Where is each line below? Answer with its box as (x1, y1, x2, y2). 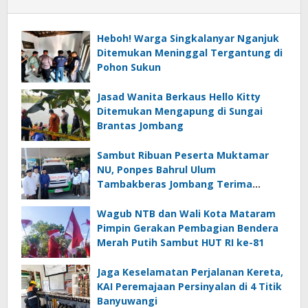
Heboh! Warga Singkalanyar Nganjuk (97, 32, 279, 45)
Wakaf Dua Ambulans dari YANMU (97, 192, 265, 206)
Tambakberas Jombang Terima (97, 177, 252, 191)
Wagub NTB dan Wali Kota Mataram (97, 207, 276, 221)
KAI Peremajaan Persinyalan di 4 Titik (97, 280, 282, 294)
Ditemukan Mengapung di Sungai (97, 104, 263, 118)
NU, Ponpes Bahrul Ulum (97, 163, 216, 177)
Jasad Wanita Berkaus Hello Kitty (97, 90, 261, 104)
